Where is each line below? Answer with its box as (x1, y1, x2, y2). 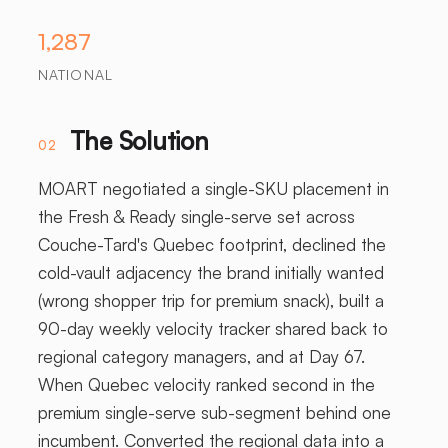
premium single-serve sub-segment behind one (37, 402, 391, 423)
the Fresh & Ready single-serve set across (37, 206, 355, 227)
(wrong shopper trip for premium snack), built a (37, 290, 384, 311)
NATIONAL (37, 66, 113, 83)
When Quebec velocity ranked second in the (37, 374, 375, 395)
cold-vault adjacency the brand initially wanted (37, 262, 384, 283)
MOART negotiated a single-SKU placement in (37, 178, 389, 199)
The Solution (69, 125, 209, 156)
